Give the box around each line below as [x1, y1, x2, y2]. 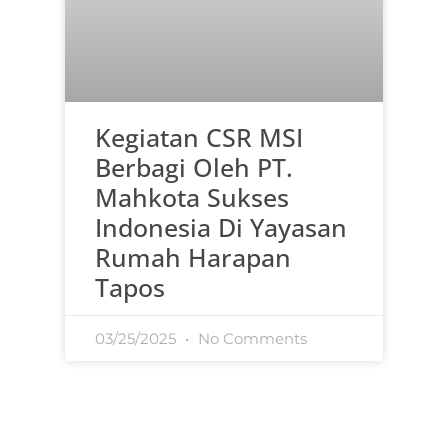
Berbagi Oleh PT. [95, 149, 293, 184]
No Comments [194, 328, 307, 348]
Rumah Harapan [95, 239, 291, 274]
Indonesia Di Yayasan [95, 209, 347, 244]
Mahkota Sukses [95, 179, 289, 214]
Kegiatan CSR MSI [95, 119, 303, 154]
